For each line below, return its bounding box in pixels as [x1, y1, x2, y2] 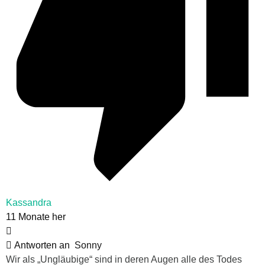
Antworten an [12, 240, 75, 251]
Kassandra [6, 198, 51, 208]
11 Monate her [6, 212, 66, 222]
